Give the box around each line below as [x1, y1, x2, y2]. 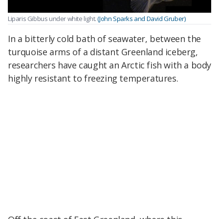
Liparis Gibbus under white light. [8, 14, 98, 23]
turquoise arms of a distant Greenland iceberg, [8, 45, 198, 58]
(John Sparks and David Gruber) [97, 14, 186, 23]
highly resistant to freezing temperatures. [8, 72, 178, 84]
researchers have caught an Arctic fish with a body [8, 59, 212, 71]
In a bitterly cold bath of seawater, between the [8, 32, 201, 44]
